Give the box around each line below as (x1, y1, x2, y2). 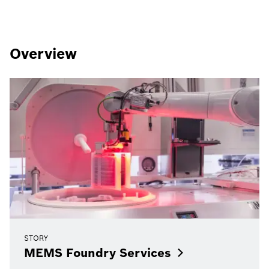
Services (119, 244, 171, 261)
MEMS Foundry (24, 244, 116, 261)
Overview (10, 44, 77, 63)
